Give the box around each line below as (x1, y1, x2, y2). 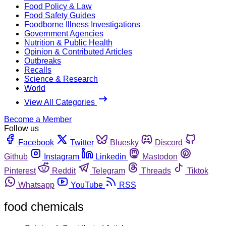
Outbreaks (24, 56, 61, 65)
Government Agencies (24, 29, 103, 38)
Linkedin (95, 152, 126, 161)
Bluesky (110, 138, 139, 147)
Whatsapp (18, 180, 54, 189)
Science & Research (24, 74, 98, 83)
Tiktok (187, 166, 208, 175)
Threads (141, 166, 171, 175)
